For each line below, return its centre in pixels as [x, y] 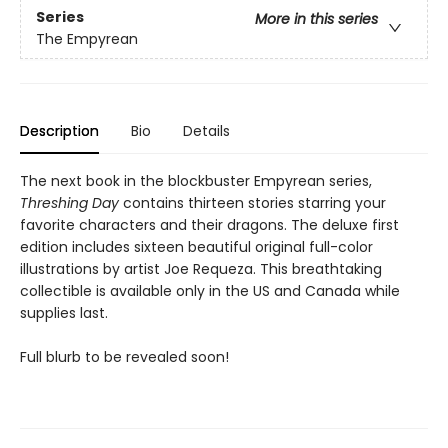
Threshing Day [69, 203]
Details [206, 131]
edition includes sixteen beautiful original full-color [196, 247]
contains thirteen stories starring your [252, 203]
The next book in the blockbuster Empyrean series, [196, 181]
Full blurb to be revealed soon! [124, 357]
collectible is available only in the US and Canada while [210, 291]
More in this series [316, 19]
